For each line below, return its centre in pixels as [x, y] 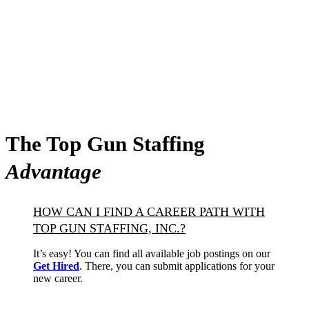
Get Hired [56, 266]
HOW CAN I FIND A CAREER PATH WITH [149, 212]
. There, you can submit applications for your [177, 266]
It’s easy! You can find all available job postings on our [152, 254]
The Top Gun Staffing [105, 144]
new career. [58, 279]
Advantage [53, 172]
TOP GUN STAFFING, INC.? [109, 229]
